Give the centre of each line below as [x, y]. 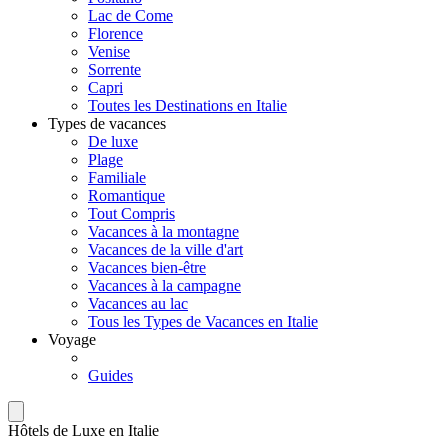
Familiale [117, 177]
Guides [110, 375]
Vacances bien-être [147, 267]
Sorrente [114, 69]
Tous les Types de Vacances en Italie [203, 321]
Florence [115, 33]
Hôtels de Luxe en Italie [83, 430]
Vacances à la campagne [164, 285]
